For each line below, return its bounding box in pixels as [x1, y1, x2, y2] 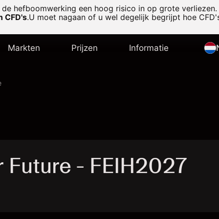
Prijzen [71, 43, 98, 53]
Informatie [129, 43, 169, 53]
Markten [7, 43, 40, 53]
